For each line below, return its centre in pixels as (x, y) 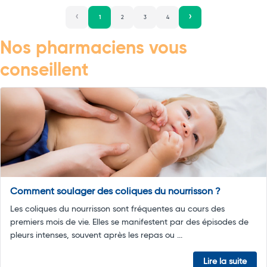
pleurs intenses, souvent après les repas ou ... (96, 236)
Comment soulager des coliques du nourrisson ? (115, 192)
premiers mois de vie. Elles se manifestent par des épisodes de (129, 223)
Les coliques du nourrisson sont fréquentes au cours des (117, 209)
